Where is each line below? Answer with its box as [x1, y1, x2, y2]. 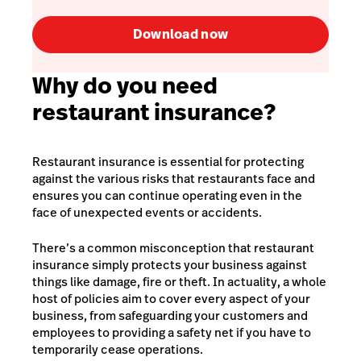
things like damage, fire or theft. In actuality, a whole [32, 272, 326, 290]
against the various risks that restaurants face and [32, 170, 315, 187]
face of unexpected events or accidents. [32, 204, 264, 221]
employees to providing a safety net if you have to [32, 323, 311, 341]
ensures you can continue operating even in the [32, 187, 302, 204]
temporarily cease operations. [32, 340, 203, 358]
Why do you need [32, 70, 218, 102]
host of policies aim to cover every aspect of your [32, 289, 310, 307]
